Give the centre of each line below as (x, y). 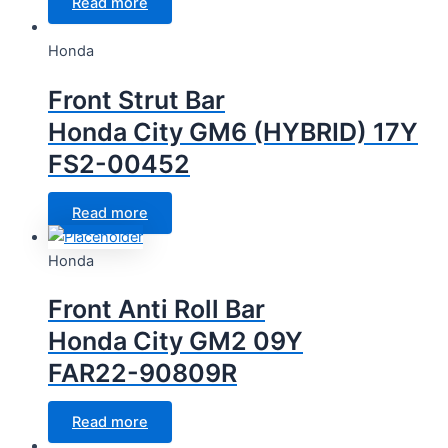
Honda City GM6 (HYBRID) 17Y (233, 131)
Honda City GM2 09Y (175, 341)
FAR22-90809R (142, 373)
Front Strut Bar (136, 99)
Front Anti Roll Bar (156, 309)
